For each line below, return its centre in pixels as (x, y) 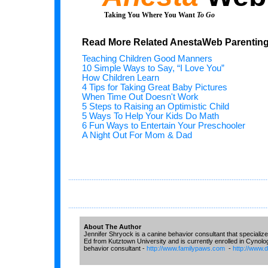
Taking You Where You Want (150, 15)
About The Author (112, 227)
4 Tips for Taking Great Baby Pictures (154, 87)
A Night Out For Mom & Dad (137, 135)
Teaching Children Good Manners (147, 59)
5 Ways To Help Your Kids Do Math (150, 116)
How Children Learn (120, 78)
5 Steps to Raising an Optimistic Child (155, 106)
